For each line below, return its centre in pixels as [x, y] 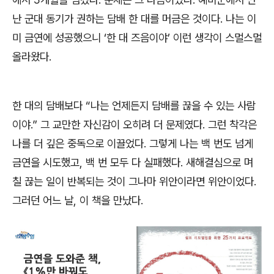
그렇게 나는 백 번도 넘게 [201, 143]
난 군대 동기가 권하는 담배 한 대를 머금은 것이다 [116, 18]
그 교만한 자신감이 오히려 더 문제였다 [121, 124]
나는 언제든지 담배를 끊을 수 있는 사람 [173, 105]
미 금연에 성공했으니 [58, 37]
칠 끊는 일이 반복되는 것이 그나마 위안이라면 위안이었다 [133, 181]
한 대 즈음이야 [137, 37]
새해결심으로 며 [220, 162]
